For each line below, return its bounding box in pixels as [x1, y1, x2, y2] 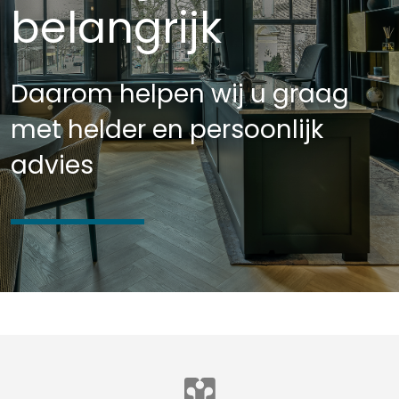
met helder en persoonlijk [11, 112, 323, 147]
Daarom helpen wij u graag [11, 77, 349, 111]
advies [11, 148, 94, 183]
